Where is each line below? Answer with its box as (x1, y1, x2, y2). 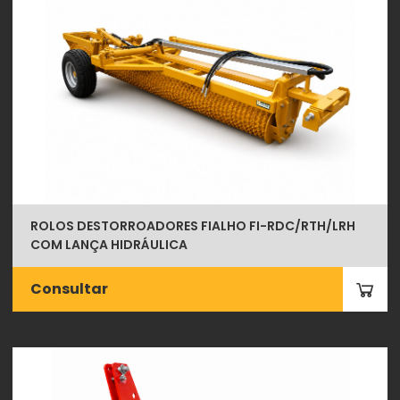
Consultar (30, 278, 109, 299)
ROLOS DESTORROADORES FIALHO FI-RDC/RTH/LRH (30, 216, 356, 235)
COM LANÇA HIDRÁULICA (30, 235, 188, 254)
